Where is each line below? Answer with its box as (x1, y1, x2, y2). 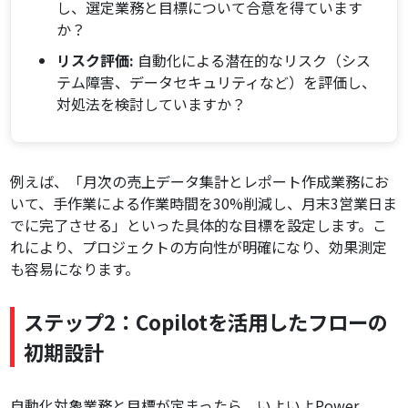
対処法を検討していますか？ (56, 93, 247, 116)
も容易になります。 (10, 258, 140, 280)
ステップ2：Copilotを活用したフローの (24, 307, 389, 337)
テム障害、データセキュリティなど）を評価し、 (56, 71, 377, 94)
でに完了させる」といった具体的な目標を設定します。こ (10, 214, 388, 237)
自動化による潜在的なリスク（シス (134, 49, 372, 72)
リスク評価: (56, 49, 135, 72)
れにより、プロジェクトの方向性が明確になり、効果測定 (10, 236, 388, 259)
